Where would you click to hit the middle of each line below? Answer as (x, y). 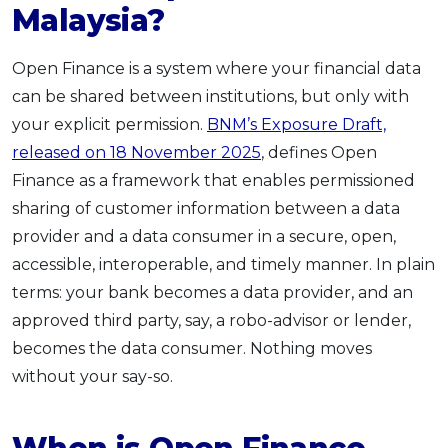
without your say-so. (92, 376)
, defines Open (319, 152)
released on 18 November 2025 (136, 152)
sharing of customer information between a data (206, 208)
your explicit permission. (109, 124)
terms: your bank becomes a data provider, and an (212, 292)
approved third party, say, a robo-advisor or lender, (211, 320)
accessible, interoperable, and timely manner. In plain (223, 264)
